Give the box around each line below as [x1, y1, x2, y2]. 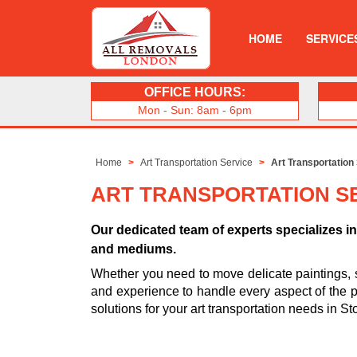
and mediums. [91, 242, 176, 257]
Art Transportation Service [140, 157, 253, 169]
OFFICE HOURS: [144, 85, 245, 99]
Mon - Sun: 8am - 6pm [138, 104, 252, 116]
